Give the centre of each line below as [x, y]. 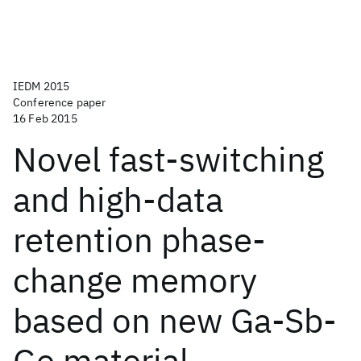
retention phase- [139, 240]
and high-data [118, 199]
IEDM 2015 [41, 86]
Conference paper [60, 102]
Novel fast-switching [168, 159]
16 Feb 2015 [45, 118]
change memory [135, 280]
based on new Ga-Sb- [175, 320]
